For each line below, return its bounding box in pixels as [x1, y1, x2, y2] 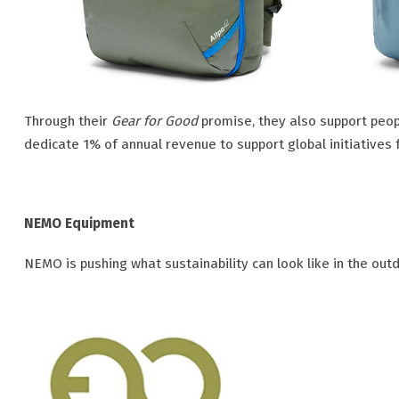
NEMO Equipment [24, 216, 134, 232]
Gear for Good [111, 113, 198, 130]
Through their [24, 113, 111, 130]
